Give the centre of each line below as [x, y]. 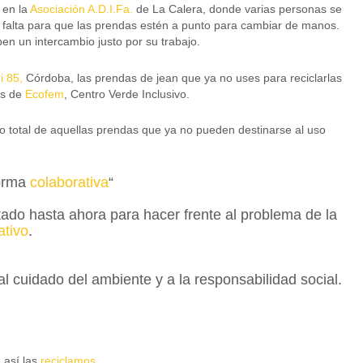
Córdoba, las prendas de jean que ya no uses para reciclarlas [182, 77]
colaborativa [69, 182]
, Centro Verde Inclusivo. [126, 94]
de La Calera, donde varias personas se [237, 9]
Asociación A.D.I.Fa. [81, 9]
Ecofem [44, 94]
